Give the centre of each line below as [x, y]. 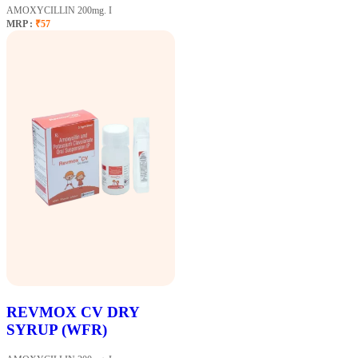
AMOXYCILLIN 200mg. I [59, 10]
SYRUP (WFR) [57, 330]
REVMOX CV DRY [73, 312]
